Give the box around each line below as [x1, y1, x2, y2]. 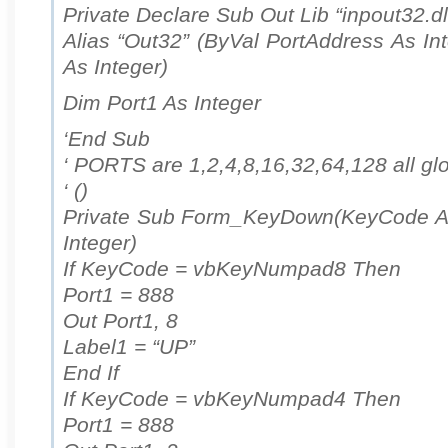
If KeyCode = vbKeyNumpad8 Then [63, 257, 401, 281]
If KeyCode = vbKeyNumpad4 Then [63, 387, 401, 411]
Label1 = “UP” [63, 335, 195, 359]
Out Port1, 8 [63, 309, 178, 333]
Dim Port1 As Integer [63, 91, 261, 115]
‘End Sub [63, 127, 150, 151]
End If [63, 361, 119, 385]
